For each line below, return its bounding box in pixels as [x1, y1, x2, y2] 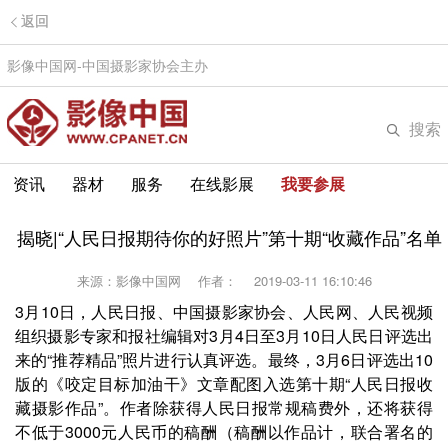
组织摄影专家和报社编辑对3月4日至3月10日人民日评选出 [15, 324, 433, 347]
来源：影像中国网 [76, 271, 194, 290]
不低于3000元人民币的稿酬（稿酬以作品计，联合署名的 [15, 420, 433, 443]
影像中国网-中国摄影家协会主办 [7, 55, 216, 75]
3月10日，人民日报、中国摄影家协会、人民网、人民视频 [15, 300, 433, 323]
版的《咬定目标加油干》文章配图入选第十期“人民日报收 [15, 372, 433, 395]
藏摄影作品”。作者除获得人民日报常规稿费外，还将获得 [15, 396, 433, 419]
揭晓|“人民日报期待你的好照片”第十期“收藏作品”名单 [16, 224, 442, 250]
